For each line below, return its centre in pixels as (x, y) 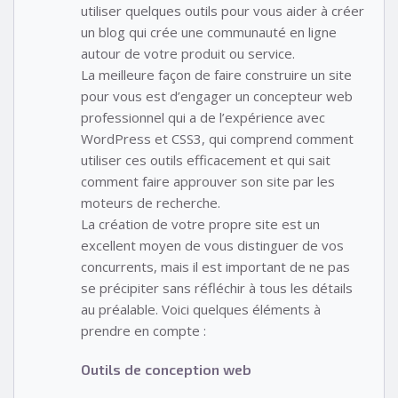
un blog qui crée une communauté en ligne (209, 32)
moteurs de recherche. (151, 202)
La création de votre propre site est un (200, 223)
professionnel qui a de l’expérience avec (203, 117)
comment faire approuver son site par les (208, 181)
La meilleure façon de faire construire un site (216, 74)
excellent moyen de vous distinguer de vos (212, 245)
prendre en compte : (143, 330)
